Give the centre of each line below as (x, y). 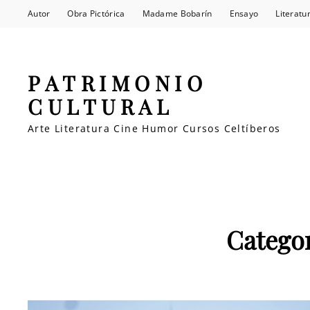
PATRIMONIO (117, 83)
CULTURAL (101, 106)
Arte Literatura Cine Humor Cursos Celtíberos (154, 128)
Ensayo (244, 13)
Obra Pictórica (96, 13)
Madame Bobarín (177, 13)
